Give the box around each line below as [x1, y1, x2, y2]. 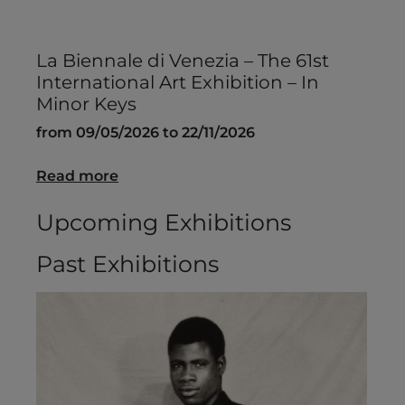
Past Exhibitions [36, 250, 219, 278]
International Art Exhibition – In [36, 71, 319, 94]
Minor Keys [36, 93, 137, 116]
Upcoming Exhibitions [36, 209, 291, 237]
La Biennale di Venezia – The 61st [36, 50, 329, 72]
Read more [36, 167, 118, 185]
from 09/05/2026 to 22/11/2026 [36, 124, 255, 142]
